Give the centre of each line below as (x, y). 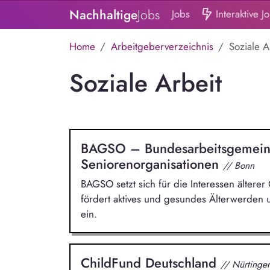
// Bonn (238, 165)
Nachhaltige (103, 15)
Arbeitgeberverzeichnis (162, 47)
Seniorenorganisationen (152, 164)
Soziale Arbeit (145, 83)
